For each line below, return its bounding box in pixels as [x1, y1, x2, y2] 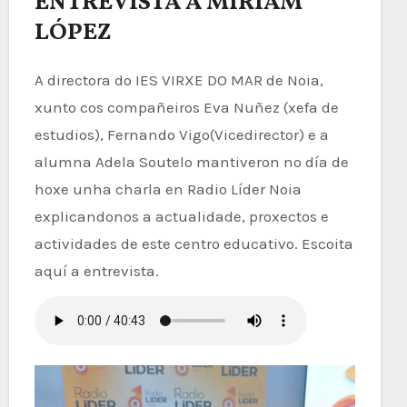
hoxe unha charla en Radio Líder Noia [34, 179, 302, 198]
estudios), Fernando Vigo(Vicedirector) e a [34, 124, 329, 144]
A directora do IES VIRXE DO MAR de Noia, [34, 70, 323, 89]
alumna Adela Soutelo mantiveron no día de [34, 152, 349, 171]
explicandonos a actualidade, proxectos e [34, 206, 329, 225]
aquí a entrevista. [34, 261, 159, 280]
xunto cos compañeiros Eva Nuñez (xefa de [34, 97, 339, 116]
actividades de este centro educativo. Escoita [34, 233, 353, 253]
